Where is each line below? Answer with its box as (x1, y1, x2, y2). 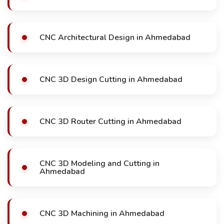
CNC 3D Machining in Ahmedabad (39, 208, 164, 219)
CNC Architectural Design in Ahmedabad (39, 32, 190, 43)
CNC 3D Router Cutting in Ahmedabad (39, 116, 181, 127)
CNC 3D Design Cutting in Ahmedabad (39, 74, 182, 85)
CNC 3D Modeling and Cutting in (39, 158, 159, 169)
